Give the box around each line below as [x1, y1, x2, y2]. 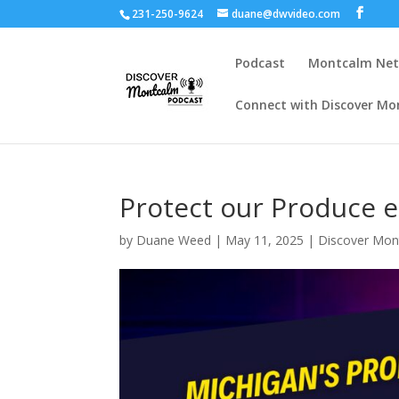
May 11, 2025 [225, 232, 305, 248]
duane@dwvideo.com [232, 6, 341, 21]
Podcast [235, 54, 286, 71]
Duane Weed [136, 232, 212, 248]
